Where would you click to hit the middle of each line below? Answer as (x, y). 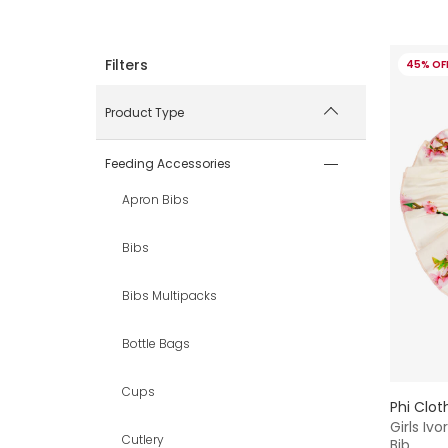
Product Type (144, 112)
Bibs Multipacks (169, 295)
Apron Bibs (155, 199)
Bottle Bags (156, 343)
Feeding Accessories (168, 163)
